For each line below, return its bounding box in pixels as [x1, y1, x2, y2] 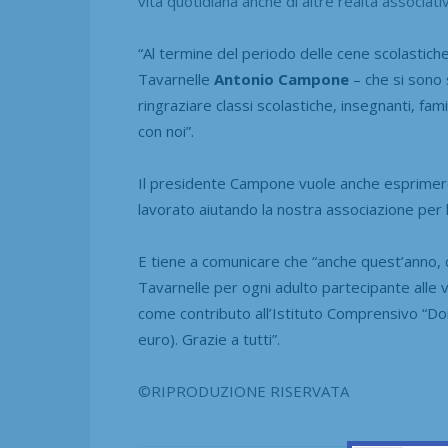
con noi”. [138, 120, 194, 141]
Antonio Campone [214, 68, 349, 89]
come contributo [138, 302, 251, 323]
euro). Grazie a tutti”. [138, 328, 280, 349]
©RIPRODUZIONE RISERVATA [138, 380, 349, 401]
